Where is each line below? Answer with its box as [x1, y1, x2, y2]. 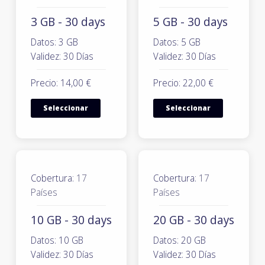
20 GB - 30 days [153, 212, 234, 228]
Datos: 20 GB [153, 234, 206, 247]
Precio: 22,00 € [153, 76, 214, 89]
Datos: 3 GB [31, 35, 78, 49]
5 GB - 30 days [153, 14, 228, 30]
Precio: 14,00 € [31, 76, 91, 89]
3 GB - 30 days [31, 14, 105, 30]
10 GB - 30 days [31, 212, 112, 228]
